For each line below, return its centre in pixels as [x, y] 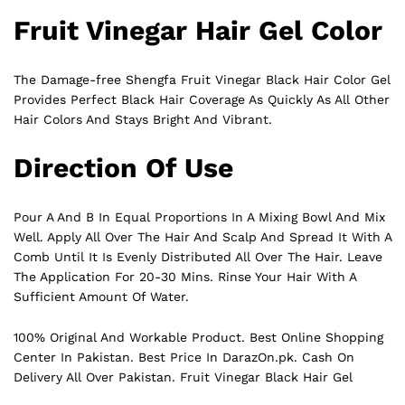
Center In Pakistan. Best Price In [118, 358]
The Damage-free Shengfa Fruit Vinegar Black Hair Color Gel [202, 79]
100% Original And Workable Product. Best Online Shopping [198, 338]
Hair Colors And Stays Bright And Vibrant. [143, 119]
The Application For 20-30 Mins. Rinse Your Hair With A [185, 276]
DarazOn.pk [258, 358]
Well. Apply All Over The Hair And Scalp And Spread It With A [202, 236]
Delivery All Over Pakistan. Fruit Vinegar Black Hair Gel [183, 377]
